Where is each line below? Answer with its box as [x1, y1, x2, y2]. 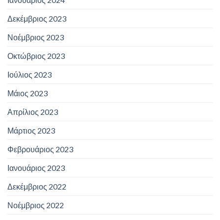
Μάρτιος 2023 [7, 126, 55, 136]
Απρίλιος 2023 [7, 107, 58, 117]
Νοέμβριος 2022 [7, 200, 64, 210]
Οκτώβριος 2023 [7, 51, 65, 61]
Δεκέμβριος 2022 [7, 182, 66, 192]
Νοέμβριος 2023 [7, 32, 64, 42]
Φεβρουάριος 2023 [7, 144, 73, 154]
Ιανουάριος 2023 [7, 163, 65, 173]
